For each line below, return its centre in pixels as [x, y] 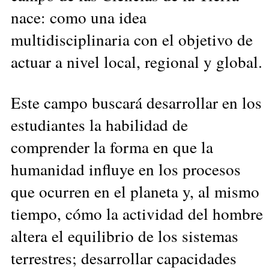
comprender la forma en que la [112, 147]
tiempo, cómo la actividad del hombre [137, 213]
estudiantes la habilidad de [99, 124]
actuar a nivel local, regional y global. [137, 61]
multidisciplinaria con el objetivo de [132, 39]
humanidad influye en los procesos [126, 169]
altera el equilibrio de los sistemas [125, 235]
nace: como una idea [79, 17]
